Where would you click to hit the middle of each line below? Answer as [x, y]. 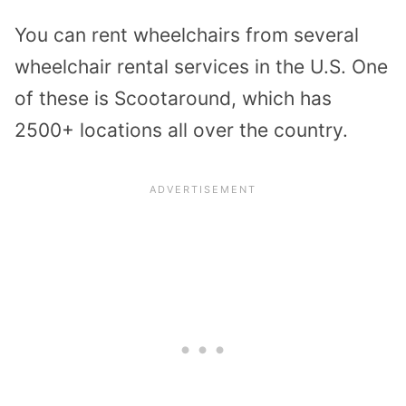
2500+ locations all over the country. [181, 130]
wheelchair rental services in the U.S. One [201, 66]
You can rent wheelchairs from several [187, 34]
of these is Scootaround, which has [173, 98]
